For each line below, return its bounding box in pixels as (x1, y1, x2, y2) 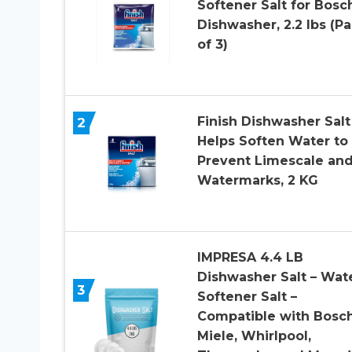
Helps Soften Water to (196, 133, 348, 148)
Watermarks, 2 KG (196, 172, 318, 188)
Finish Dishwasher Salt (196, 113, 350, 129)
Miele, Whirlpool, (196, 328, 311, 343)
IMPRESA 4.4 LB (196, 249, 303, 265)
